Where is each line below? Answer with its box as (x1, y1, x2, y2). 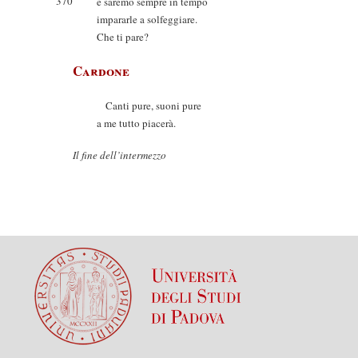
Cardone (73, 61, 129, 81)
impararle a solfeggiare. (97, 12, 197, 26)
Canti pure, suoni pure (97, 98, 201, 113)
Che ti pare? (97, 30, 149, 44)
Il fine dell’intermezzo (73, 148, 166, 162)
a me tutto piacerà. (97, 116, 176, 130)
